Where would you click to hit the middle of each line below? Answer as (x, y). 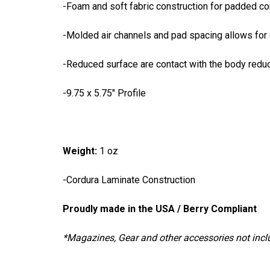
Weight (79, 151)
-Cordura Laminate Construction (129, 180)
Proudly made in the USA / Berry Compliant (160, 209)
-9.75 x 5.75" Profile (104, 93)
